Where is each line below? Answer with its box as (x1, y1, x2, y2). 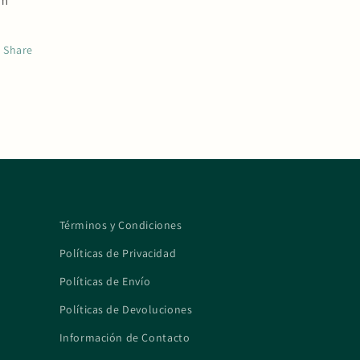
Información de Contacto (59, 330, 190, 345)
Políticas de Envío (59, 274, 151, 288)
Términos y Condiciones (59, 218, 182, 232)
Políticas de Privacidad (59, 246, 177, 260)
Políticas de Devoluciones (59, 302, 193, 317)
